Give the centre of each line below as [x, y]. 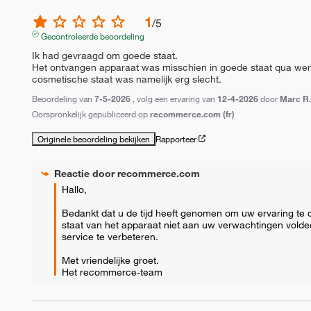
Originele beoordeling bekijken [94, 138]
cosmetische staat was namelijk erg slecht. [127, 79]
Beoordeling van [64, 98]
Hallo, [76, 189]
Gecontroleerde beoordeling [92, 36]
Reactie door [86, 173]
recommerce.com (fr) [193, 114]
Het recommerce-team [112, 272]
